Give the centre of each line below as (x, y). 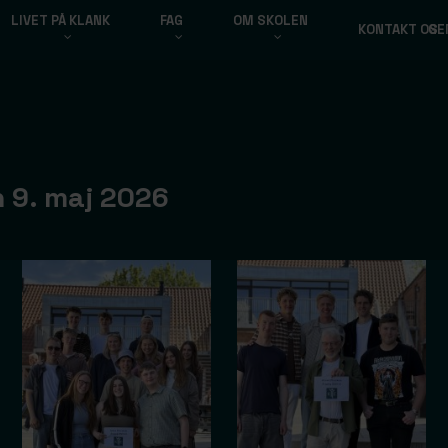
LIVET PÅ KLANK (60, 20)
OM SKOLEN (270, 20)
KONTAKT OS (397, 29)
